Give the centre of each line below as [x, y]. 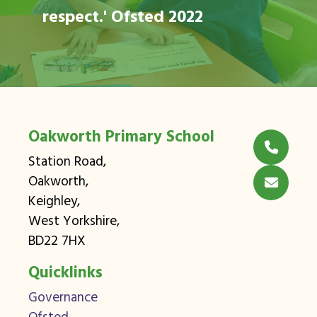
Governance [63, 298]
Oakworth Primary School [121, 138]
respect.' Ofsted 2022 [123, 18]
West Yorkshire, [74, 222]
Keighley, [54, 202]
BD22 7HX [57, 242]
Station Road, [67, 162]
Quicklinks [65, 273]
